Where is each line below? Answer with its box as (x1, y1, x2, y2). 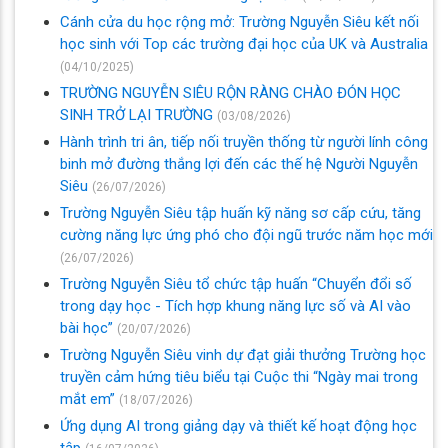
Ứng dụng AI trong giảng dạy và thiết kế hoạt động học (60, 416, 417, 435)
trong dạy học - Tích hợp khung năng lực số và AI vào (60, 296, 411, 315)
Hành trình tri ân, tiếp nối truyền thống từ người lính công (60, 132, 428, 151)
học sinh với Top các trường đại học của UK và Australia (60, 34, 428, 53)
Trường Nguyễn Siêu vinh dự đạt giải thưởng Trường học (60, 345, 426, 364)
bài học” (60, 318, 117, 337)
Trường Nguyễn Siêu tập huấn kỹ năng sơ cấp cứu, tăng (60, 203, 421, 222)
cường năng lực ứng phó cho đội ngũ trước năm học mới (60, 225, 433, 244)
